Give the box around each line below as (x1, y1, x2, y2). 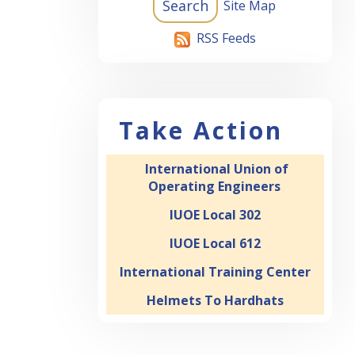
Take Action (119, 114, 283, 147)
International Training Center (120, 263, 311, 281)
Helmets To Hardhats (147, 292, 284, 310)
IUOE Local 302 (170, 206, 261, 224)
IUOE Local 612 (170, 235, 261, 253)
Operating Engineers (147, 177, 281, 196)
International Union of (144, 160, 288, 178)
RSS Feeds (197, 29, 256, 48)
